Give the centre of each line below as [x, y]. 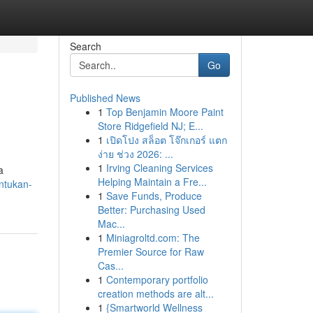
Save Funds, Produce [154, 196]
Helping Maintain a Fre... [152, 182]
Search [85, 46]
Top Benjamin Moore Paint [165, 112]
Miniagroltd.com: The [153, 238]
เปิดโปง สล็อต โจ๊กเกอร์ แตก [166, 140]
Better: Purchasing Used [151, 210]
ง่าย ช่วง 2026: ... [135, 154]
